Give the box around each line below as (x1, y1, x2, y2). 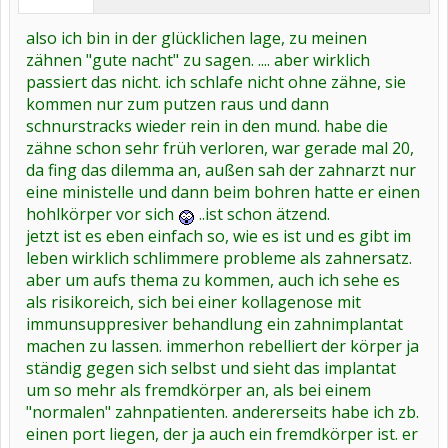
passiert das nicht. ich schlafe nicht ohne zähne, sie (26, 71, 406, 93)
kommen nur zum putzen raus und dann (26, 93, 329, 115)
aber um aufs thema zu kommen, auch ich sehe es (26, 269, 400, 291)
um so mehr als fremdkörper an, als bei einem (26, 379, 371, 401)
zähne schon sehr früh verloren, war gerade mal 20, (26, 137, 414, 159)
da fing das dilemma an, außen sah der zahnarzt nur (26, 159, 416, 181)
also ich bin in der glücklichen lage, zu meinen (26, 27, 367, 49)
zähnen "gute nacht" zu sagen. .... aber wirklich (26, 49, 370, 71)
